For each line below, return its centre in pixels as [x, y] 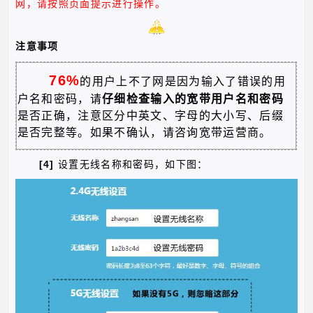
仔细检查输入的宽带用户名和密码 [193, 99]
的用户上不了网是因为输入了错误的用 [183, 82]
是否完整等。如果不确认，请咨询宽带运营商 [138, 133]
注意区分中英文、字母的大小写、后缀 [181, 116]
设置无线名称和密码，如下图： [133, 164]
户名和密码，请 [60, 99]
